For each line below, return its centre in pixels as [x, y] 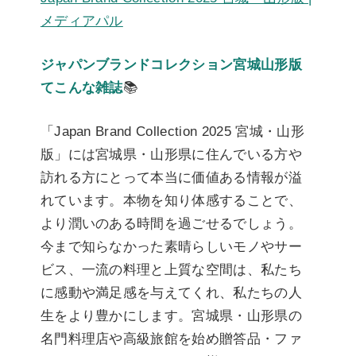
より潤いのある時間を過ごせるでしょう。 [171, 223]
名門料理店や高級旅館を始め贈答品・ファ [171, 338]
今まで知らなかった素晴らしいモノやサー [171, 246]
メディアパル [81, 20]
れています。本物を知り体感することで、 [171, 200]
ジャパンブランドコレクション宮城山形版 [171, 64]
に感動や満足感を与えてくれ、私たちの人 [171, 292]
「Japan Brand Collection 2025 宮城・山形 [172, 131]
